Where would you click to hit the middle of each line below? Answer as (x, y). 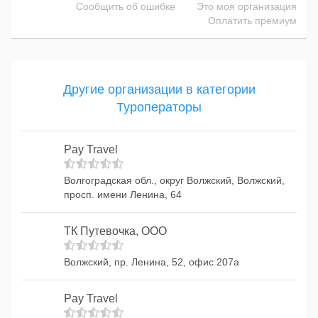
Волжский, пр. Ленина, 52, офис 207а (152, 262)
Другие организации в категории (159, 89)
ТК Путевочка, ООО (115, 231)
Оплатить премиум (252, 21)
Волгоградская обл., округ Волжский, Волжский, (174, 180)
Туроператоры (159, 107)
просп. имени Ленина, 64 (123, 194)
